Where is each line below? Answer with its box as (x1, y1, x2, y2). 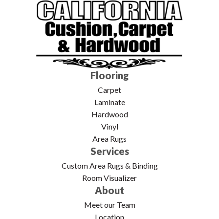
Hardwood (91, 109, 128, 119)
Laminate (94, 97, 125, 107)
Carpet (98, 85, 121, 94)
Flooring (90, 69, 129, 81)
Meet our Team (84, 199, 135, 209)
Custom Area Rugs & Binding (61, 160, 158, 170)
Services (90, 145, 129, 157)
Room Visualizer (82, 173, 137, 182)
